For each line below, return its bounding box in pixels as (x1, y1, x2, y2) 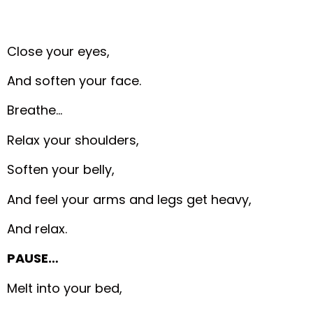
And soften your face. (7, 72, 142, 90)
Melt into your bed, (7, 279, 123, 297)
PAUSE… (7, 249, 59, 268)
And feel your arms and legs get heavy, (7, 190, 252, 208)
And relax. (7, 219, 68, 238)
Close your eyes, (7, 42, 110, 60)
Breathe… (7, 101, 63, 119)
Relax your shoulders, (7, 131, 140, 149)
